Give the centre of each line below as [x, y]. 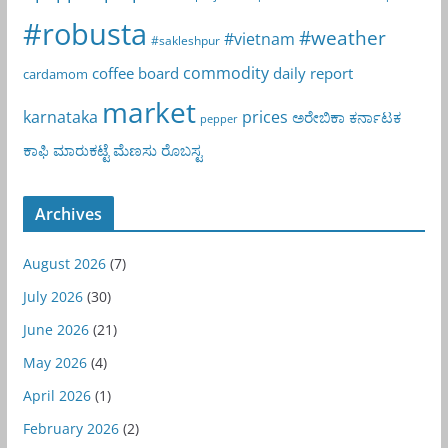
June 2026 [55, 329]
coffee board [135, 72]
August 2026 [64, 263]
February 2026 [70, 428]
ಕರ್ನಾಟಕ [374, 116]
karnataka [60, 116]
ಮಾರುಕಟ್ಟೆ [80, 149]
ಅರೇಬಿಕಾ [318, 116]
